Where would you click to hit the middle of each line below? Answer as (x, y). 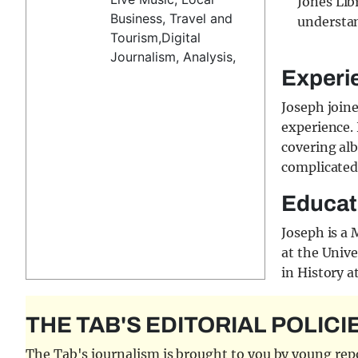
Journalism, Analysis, (173, 57)
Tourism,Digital (156, 38)
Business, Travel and (172, 18)
